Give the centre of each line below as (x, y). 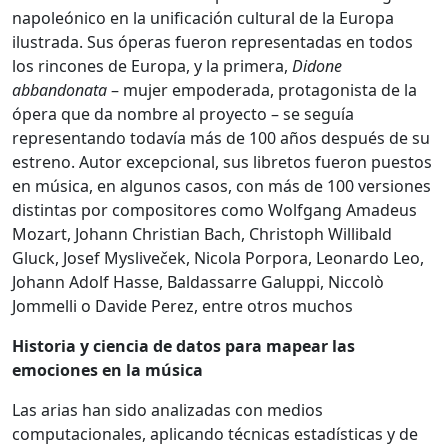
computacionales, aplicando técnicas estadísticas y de (215, 434)
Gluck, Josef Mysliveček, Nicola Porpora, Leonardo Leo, (218, 258)
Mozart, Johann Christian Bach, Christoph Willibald (202, 234)
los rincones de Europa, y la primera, (152, 66)
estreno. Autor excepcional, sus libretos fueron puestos (222, 162)
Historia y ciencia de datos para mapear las (183, 346)
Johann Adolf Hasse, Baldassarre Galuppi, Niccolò (198, 282)
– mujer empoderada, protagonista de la (262, 90)
